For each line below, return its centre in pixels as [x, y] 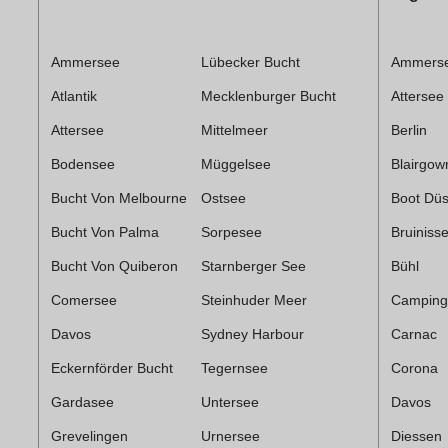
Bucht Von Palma [105, 231]
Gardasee [82, 401]
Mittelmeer [234, 129]
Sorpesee [231, 231]
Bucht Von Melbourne [119, 197]
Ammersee [85, 61]
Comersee [84, 299]
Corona [414, 367]
